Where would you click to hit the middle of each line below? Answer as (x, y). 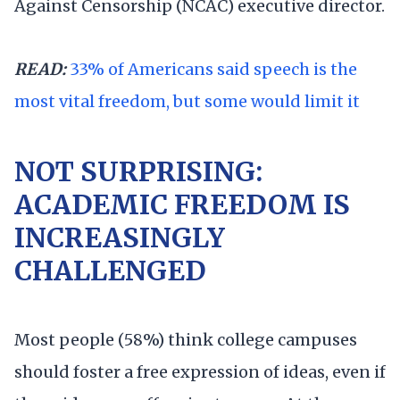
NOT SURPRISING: (138, 171)
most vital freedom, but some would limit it (187, 102)
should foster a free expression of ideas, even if (200, 372)
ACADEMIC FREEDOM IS (182, 204)
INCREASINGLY (120, 237)
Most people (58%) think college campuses (186, 340)
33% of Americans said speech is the (213, 70)
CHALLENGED (110, 270)
